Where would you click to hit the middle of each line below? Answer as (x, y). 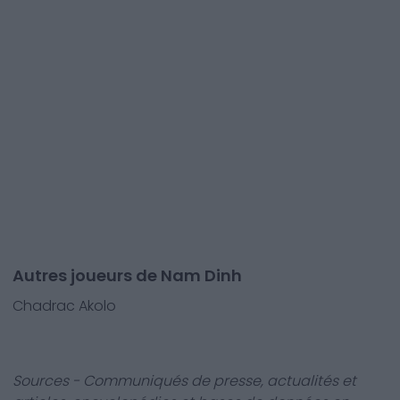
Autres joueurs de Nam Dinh (127, 275)
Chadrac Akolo (64, 306)
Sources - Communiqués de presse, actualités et (184, 381)
